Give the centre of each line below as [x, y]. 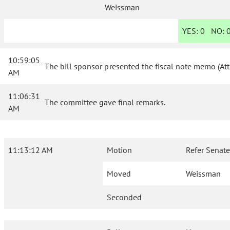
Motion [119, 150]
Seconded [124, 197]
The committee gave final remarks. [105, 102]
